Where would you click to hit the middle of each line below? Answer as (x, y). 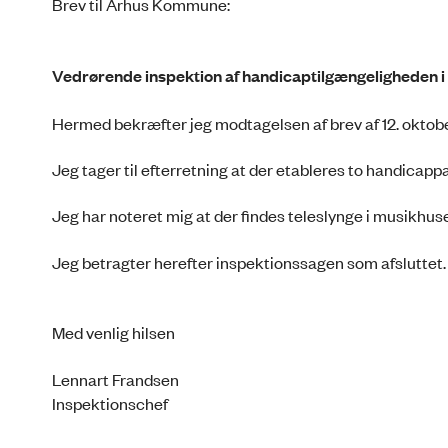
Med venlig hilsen (113, 332)
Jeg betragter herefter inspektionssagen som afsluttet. (249, 261)
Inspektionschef (110, 402)
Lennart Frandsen (115, 378)
